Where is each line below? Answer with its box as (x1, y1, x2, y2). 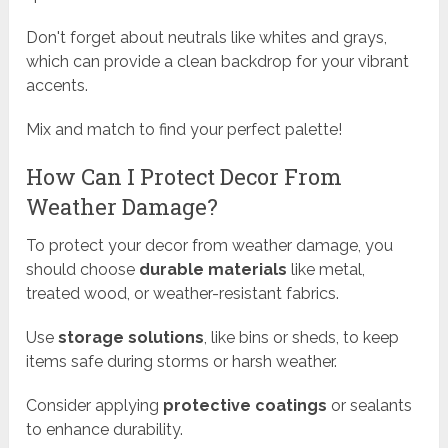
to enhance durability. (26, 419, 184, 439)
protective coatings (163, 395, 328, 415)
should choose (26, 259, 140, 279)
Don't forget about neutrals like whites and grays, (26, 27, 388, 47)
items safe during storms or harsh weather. (26, 351, 338, 371)
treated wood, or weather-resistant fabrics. (26, 283, 340, 303)
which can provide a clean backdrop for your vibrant (26, 51, 410, 71)
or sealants (327, 395, 413, 415)
